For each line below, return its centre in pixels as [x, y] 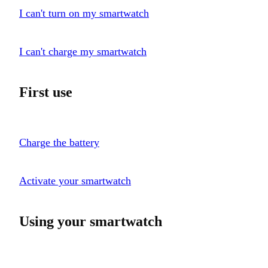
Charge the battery [59, 142]
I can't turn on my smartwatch [84, 13]
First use [46, 92]
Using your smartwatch [91, 221]
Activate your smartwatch [75, 180]
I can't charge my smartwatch [83, 51]
